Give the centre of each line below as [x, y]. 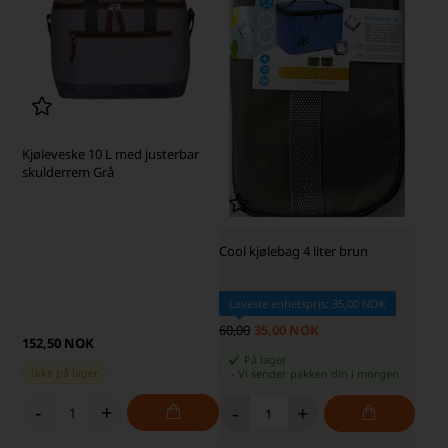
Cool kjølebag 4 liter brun [293, 251]
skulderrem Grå [68, 172]
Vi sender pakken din [294, 374]
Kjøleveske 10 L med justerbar [111, 154]
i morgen [374, 374]
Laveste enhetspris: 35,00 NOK [307, 304]
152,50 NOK [58, 343]
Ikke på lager [65, 373]
